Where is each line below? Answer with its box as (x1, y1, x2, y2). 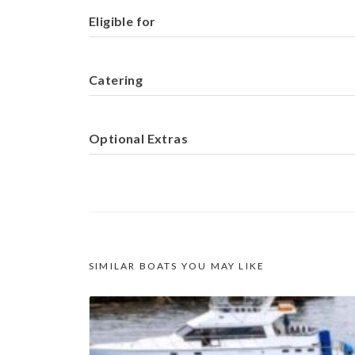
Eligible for (89, 13, 156, 29)
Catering (89, 72, 143, 87)
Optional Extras (89, 131, 188, 146)
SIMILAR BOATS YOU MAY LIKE (89, 260, 265, 272)
